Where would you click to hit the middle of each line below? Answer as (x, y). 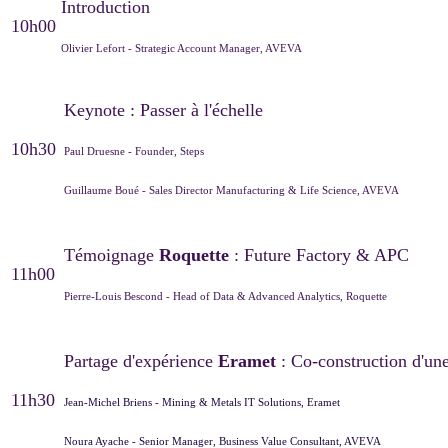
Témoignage (111, 254)
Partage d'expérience (141, 360)
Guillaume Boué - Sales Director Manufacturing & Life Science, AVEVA (233, 189)
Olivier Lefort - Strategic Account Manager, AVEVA (183, 47)
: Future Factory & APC (321, 254)
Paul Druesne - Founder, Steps (135, 150)
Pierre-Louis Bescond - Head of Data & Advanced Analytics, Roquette (227, 295)
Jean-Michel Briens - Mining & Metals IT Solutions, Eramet (203, 401)
